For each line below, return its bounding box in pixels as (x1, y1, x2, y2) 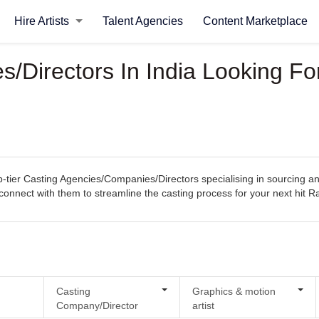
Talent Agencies (102, 15, 183, 27)
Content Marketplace (202, 15, 308, 27)
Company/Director (56, 299, 138, 311)
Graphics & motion (192, 285, 276, 297)
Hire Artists (14, 15, 72, 27)
